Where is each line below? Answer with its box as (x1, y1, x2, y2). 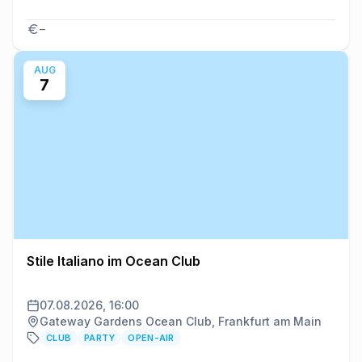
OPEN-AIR (128, 332, 175, 344)
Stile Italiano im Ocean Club (27, 253, 200, 270)
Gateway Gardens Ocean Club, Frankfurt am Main (40, 314, 322, 329)
